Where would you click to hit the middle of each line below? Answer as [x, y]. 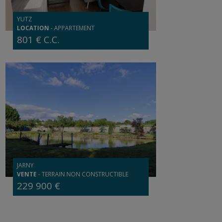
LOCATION [33, 28]
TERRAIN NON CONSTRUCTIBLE [85, 174]
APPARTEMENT [74, 28]
